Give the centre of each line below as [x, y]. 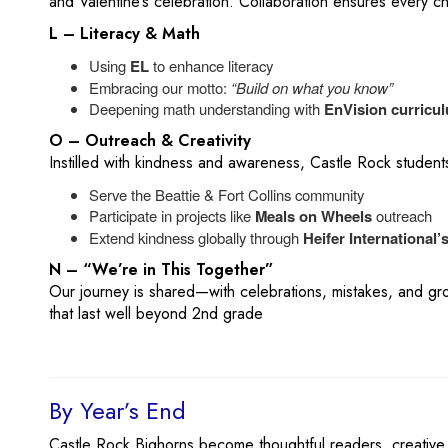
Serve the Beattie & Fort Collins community [226, 194]
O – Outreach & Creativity [150, 140]
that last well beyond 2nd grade [156, 313]
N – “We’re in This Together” [161, 269]
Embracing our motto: [160, 87]
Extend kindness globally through [196, 237]
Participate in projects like [172, 215]
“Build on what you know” [312, 87]
